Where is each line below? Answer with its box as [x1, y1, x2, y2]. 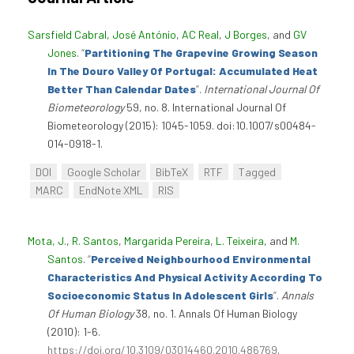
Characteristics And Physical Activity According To [47, 269, 322, 284]
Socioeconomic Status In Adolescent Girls [47, 288, 273, 302]
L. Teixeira [216, 233, 264, 247]
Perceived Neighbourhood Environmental [91, 251, 311, 265]
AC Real [182, 28, 219, 41]
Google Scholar [66, 165, 141, 179]
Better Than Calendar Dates [47, 82, 196, 96]
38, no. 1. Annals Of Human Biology [134, 306, 297, 320]
